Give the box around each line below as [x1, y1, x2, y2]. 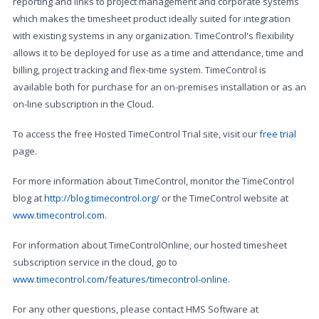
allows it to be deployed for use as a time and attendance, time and [13, 46, 303, 59]
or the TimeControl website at [159, 192, 288, 204]
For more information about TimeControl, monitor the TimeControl [13, 174, 294, 187]
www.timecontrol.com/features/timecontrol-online [13, 273, 228, 286]
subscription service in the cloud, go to [13, 256, 177, 268]
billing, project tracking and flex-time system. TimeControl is [13, 63, 266, 76]
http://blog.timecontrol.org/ [44, 192, 159, 204]
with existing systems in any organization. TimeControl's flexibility [13, 29, 294, 42]
